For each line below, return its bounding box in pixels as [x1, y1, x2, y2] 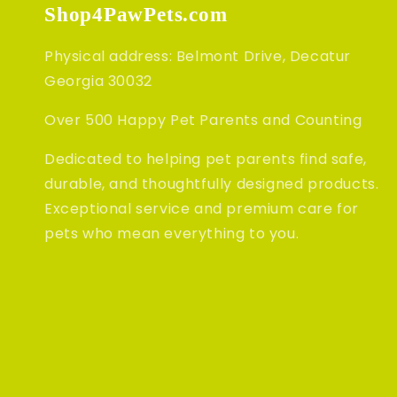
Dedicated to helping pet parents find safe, [44, 149, 367, 170]
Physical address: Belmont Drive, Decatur [44, 46, 352, 67]
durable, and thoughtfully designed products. [44, 174, 379, 195]
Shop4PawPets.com [44, 3, 228, 27]
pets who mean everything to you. [44, 223, 300, 245]
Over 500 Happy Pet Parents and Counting [44, 110, 362, 131]
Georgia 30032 [44, 71, 152, 92]
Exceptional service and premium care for [44, 198, 360, 220]
